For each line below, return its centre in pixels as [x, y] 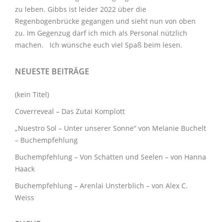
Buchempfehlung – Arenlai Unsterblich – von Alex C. [101, 186]
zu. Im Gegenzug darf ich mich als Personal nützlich [101, 33]
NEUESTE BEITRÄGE [52, 72]
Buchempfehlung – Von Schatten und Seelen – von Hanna [111, 157]
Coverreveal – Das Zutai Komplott [70, 111]
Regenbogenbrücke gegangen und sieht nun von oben [105, 21]
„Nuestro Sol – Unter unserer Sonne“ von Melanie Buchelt [111, 128]
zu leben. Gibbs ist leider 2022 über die [81, 9]
